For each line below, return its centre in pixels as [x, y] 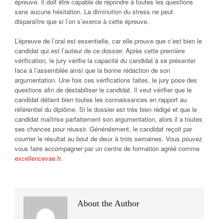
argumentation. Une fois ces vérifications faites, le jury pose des [106, 80]
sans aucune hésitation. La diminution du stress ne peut [94, 12]
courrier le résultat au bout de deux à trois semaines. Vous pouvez [109, 139]
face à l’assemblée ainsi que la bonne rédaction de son [92, 70]
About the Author [108, 204]
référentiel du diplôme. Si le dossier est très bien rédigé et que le [106, 109]
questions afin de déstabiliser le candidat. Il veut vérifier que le [103, 90]
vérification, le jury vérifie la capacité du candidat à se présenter [105, 61]
